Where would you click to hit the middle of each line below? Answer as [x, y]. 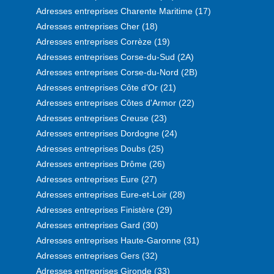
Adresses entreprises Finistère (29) [104, 209]
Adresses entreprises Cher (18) [97, 26]
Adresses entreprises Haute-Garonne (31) [118, 240]
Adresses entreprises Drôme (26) [101, 164]
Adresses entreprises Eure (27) [97, 179]
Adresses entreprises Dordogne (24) [107, 133]
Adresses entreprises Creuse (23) [102, 118]
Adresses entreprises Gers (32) [97, 255]
